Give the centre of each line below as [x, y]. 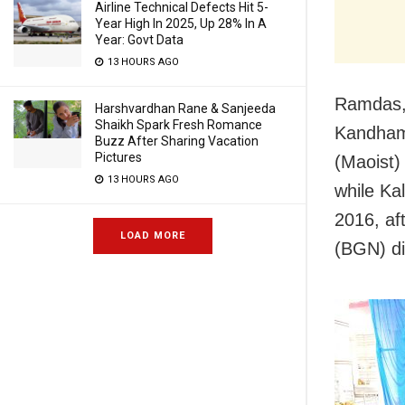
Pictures [118, 157]
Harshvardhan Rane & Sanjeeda [185, 108]
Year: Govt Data [139, 40]
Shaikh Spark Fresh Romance [179, 125]
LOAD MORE [153, 235]
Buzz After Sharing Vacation [177, 141]
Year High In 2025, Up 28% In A [181, 24]
